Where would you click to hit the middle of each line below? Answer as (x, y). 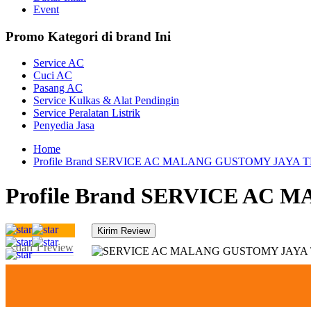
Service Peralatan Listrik (87, 113)
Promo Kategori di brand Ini (88, 36)
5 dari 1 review (40, 248)
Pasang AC (58, 88)
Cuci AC (53, 76)
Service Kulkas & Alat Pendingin (106, 101)
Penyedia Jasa (64, 126)
